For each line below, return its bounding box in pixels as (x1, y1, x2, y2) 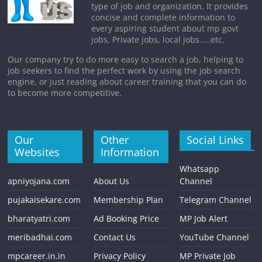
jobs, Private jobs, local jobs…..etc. (91, 34, 225, 45)
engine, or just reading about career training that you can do (8, 76, 247, 87)
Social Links (186, 133, 244, 147)
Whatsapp (179, 163, 219, 174)
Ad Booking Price (94, 213, 160, 224)
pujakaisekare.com (8, 194, 81, 205)
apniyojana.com (8, 175, 70, 187)
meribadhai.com (8, 232, 73, 243)
